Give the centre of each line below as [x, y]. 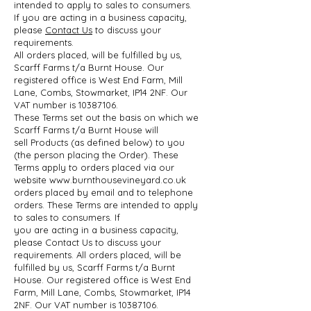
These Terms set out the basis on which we [106, 117]
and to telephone [155, 192]
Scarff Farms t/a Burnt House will [86, 129]
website [32, 179]
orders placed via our [127, 167]
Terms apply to [47, 167]
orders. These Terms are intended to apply [106, 204]
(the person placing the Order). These [96, 154]
